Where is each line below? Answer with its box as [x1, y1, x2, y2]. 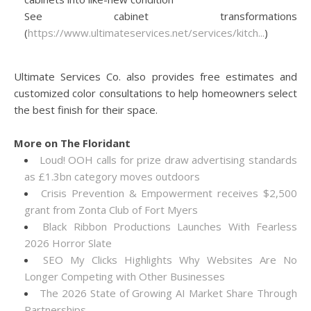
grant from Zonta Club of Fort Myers [24, 203, 198, 217]
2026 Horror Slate [24, 236, 112, 250]
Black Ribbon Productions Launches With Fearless [42, 219, 298, 233]
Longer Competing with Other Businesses [24, 269, 225, 283]
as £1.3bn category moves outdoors [24, 169, 200, 183]
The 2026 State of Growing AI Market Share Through [39, 286, 298, 300]
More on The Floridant [14, 136, 131, 150]
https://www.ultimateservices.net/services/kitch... [28, 26, 264, 40]
